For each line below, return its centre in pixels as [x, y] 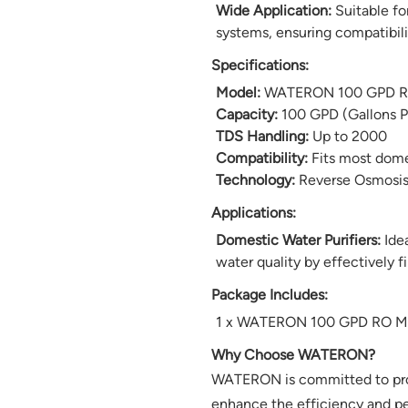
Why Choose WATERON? [293, 355]
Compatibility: [261, 158]
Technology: [255, 180]
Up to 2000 [347, 137]
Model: [238, 93]
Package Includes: [269, 295]
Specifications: [260, 66]
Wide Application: [273, 11]
